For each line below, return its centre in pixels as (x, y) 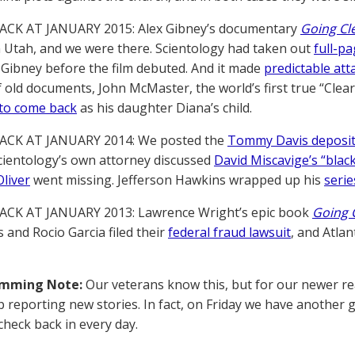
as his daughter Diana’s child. (164, 108)
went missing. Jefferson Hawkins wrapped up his (177, 180)
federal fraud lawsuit (229, 232)
